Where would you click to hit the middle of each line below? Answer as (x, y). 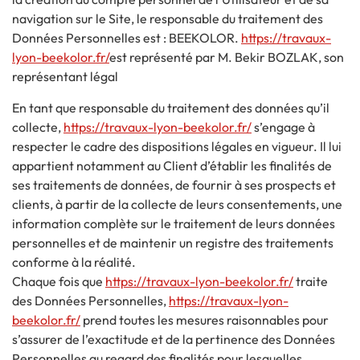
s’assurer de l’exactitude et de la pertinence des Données (174, 339)
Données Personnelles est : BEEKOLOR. (127, 38)
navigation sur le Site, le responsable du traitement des (168, 19)
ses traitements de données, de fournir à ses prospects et (174, 184)
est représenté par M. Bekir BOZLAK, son (227, 57)
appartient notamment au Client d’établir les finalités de (172, 165)
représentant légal (65, 77)
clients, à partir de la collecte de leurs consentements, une (177, 204)
